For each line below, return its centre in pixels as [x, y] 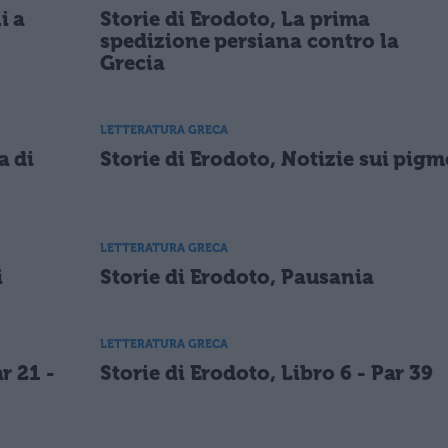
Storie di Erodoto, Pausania [237, 277]
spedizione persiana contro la [249, 41]
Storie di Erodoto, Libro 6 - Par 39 [267, 373]
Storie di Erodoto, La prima [235, 19]
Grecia [132, 63]
